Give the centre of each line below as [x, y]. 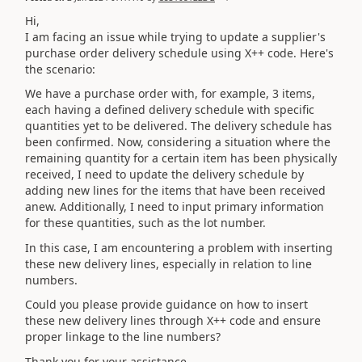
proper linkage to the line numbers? [123, 337]
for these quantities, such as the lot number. [145, 223]
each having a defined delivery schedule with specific [170, 109]
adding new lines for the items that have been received [175, 190]
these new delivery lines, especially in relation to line [168, 263]
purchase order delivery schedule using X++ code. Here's [179, 53]
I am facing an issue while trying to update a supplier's [175, 36]
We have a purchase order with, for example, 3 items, [170, 93]
